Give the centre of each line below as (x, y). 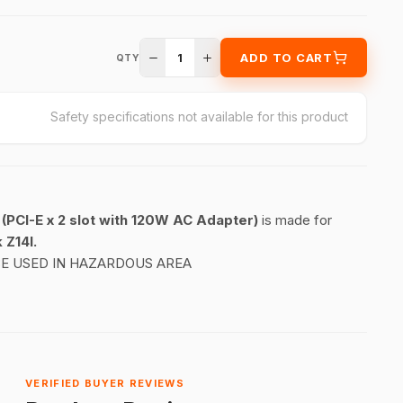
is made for (297, 220)
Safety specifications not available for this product (199, 116)
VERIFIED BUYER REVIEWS (105, 383)
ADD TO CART (287, 58)
